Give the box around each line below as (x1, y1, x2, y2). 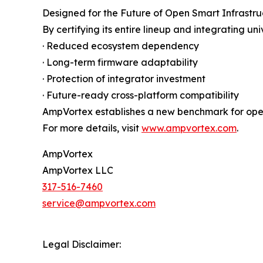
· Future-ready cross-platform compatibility (42, 89, 239, 101)
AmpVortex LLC (42, 164, 113, 176)
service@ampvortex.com (42, 197, 156, 209)
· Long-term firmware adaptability (42, 56, 198, 68)
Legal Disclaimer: (42, 238, 121, 250)
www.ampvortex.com (141, 122, 237, 134)
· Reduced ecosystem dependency (42, 39, 199, 52)
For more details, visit (42, 122, 141, 134)
